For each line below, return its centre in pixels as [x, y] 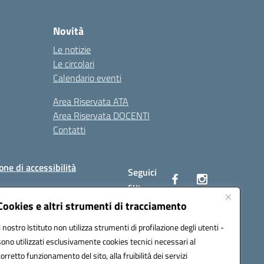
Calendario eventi [87, 78]
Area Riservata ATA [91, 101]
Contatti [69, 130]
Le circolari [74, 64]
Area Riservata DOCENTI [101, 115]
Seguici [143, 172]
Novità [68, 31]
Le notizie [72, 49]
